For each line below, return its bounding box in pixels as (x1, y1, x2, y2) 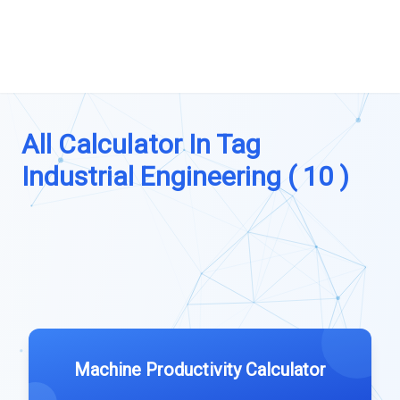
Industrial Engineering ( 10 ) (21, 161, 349, 192)
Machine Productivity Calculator (74, 359, 326, 380)
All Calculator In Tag (21, 129, 261, 160)
